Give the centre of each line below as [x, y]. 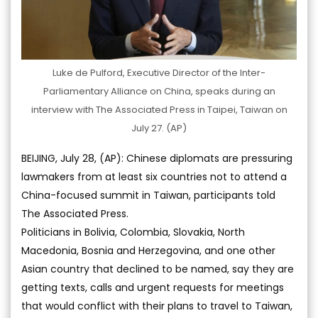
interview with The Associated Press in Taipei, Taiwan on [159, 110]
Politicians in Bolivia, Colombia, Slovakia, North [133, 232]
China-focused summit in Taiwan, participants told [148, 196]
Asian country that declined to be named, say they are [158, 269]
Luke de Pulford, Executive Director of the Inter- [159, 73]
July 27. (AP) [159, 128]
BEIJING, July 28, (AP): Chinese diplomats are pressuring [157, 159]
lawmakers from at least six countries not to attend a [154, 177]
